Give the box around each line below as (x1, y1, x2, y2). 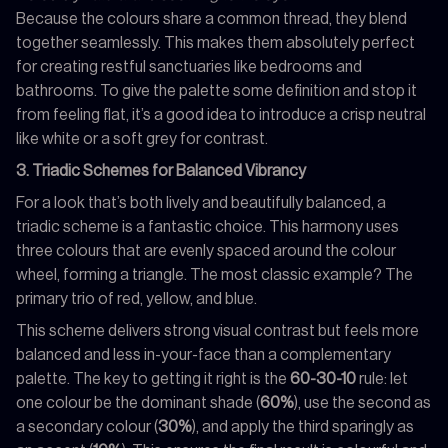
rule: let (356, 370, 408, 387)
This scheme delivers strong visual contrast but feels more (16, 322, 419, 339)
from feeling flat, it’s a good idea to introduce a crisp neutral (16, 106, 426, 123)
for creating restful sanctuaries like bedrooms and (16, 58, 362, 75)
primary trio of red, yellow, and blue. (16, 290, 257, 307)
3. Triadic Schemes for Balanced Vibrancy (16, 162, 306, 179)
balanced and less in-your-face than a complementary (16, 346, 391, 363)
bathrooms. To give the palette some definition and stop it (16, 82, 417, 99)
